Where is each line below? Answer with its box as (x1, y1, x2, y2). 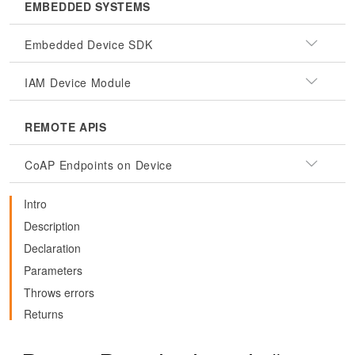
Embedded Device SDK (25, 36, 153, 52)
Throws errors (24, 284, 94, 300)
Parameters (24, 261, 82, 278)
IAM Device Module (25, 74, 132, 90)
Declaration (24, 239, 81, 256)
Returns (24, 306, 63, 323)
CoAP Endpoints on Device (25, 157, 173, 173)
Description (24, 217, 80, 234)
